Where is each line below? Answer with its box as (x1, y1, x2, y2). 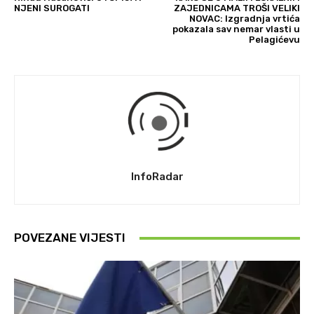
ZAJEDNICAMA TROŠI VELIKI (173, 3, 300, 14)
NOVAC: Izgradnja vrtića (189, 13, 300, 25)
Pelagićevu (248, 34, 300, 46)
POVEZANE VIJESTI (14, 231, 125, 245)
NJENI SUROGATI (14, 3, 90, 14)
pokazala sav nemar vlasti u (172, 24, 300, 35)
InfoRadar (130, 170, 184, 184)
